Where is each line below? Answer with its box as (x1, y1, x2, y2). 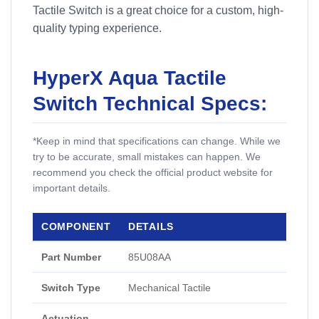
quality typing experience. (33, 22, 162, 35)
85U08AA (128, 251, 171, 263)
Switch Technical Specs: (33, 93, 267, 115)
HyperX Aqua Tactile (33, 67, 226, 90)
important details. (33, 182, 110, 194)
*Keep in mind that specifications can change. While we (33, 135, 281, 147)
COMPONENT (41, 221, 111, 233)
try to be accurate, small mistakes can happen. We (33, 151, 261, 163)
